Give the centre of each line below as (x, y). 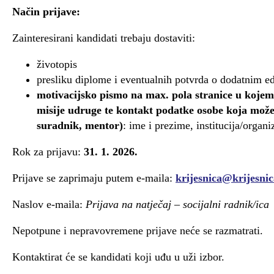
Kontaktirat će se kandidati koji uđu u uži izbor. (118, 257)
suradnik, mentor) (80, 125)
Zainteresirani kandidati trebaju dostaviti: (104, 38)
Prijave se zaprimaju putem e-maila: (94, 178)
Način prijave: (46, 11)
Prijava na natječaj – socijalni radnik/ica (177, 204)
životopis (57, 64)
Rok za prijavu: (48, 151)
